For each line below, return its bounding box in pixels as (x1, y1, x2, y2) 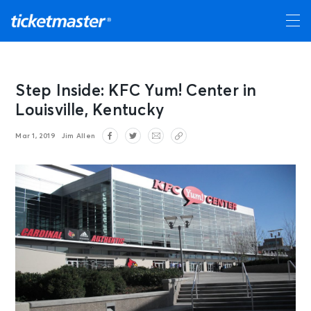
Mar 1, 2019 (15, 132, 55, 140)
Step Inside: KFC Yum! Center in (15, 83, 257, 99)
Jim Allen (61, 132, 96, 140)
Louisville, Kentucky (15, 103, 165, 119)
